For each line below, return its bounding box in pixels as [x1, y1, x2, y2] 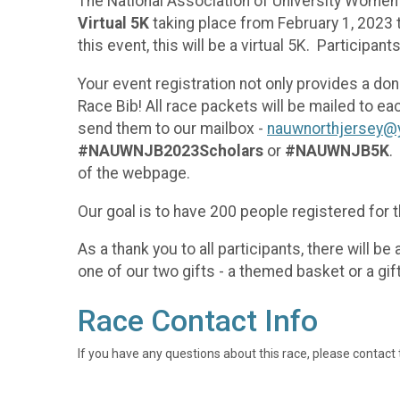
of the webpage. [78, 163, 190, 182]
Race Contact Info [78, 304, 318, 339]
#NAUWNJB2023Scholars [78, 141, 263, 160]
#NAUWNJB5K [285, 141, 389, 160]
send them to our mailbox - [78, 119, 267, 137]
